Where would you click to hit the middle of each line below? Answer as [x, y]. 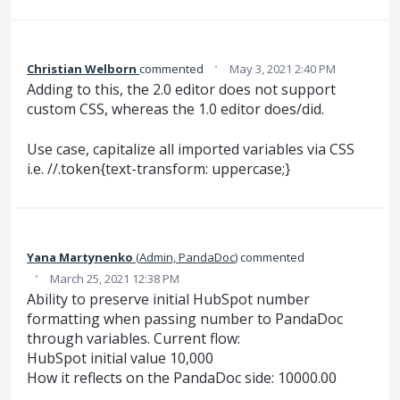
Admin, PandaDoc [187, 258]
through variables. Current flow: [133, 339]
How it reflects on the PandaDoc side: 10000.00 [182, 378]
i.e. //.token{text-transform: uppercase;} [158, 168]
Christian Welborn [82, 69]
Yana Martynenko [80, 258]
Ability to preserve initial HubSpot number [168, 300]
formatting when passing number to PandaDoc [185, 319]
